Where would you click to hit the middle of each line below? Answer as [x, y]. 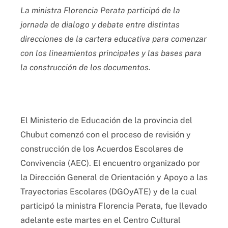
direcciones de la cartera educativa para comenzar [113, 39]
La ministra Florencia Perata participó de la [100, 10]
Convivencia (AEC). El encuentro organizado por [110, 163]
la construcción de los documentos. [85, 67]
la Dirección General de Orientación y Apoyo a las [114, 177]
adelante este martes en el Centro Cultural [101, 220]
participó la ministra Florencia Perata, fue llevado [114, 206]
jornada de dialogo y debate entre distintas [100, 24]
